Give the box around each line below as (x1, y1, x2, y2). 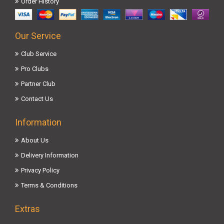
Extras (15, 203, 40, 214)
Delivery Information (21, 151, 78, 159)
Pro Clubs (21, 65, 48, 73)
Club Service (21, 50, 56, 58)
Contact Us (21, 95, 53, 103)
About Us (21, 136, 48, 144)
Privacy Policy (21, 166, 59, 174)
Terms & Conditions (21, 181, 77, 189)
